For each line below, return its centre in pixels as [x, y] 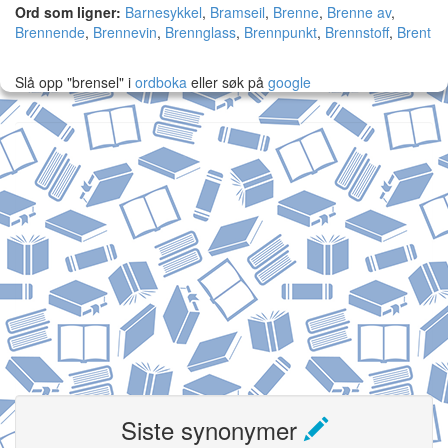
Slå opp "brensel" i [73, 82]
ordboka [159, 82]
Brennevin [125, 32]
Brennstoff [357, 32]
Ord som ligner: [68, 12]
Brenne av [359, 12]
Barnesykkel [163, 12]
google [289, 82]
